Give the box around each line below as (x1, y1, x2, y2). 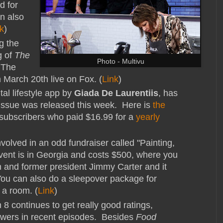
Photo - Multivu (97, 57, 144, 66)
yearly (136, 111, 160, 122)
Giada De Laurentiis (74, 88, 158, 98)
